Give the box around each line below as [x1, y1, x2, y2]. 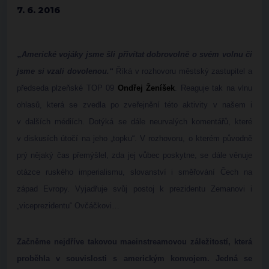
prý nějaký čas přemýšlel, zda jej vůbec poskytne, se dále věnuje [17, 151, 252, 160]
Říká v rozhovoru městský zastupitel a [113, 67, 253, 76]
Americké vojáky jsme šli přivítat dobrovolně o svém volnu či [22, 50, 252, 59]
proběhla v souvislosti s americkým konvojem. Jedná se [17, 254, 252, 263]
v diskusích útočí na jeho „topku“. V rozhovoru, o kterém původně [17, 134, 252, 143]
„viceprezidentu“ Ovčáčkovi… [17, 201, 119, 210]
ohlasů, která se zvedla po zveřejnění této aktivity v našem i [17, 100, 252, 109]
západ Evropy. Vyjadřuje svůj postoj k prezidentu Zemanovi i [17, 184, 252, 193]
